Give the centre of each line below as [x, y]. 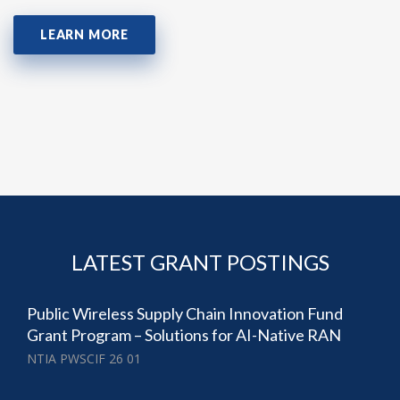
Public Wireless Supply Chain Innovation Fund [185, 313]
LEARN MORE [84, 34]
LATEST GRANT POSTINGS [200, 262]
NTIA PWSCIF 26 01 [84, 358]
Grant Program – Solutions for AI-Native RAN [184, 334]
